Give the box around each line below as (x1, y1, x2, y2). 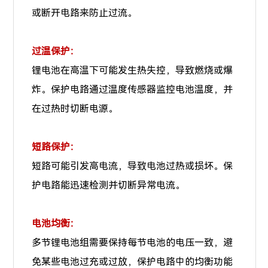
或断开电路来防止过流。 (32, 7, 138, 19)
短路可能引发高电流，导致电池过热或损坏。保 (32, 160, 233, 172)
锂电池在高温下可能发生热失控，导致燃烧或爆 (32, 64, 233, 76)
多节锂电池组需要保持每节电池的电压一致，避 (32, 236, 233, 248)
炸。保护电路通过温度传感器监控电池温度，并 (32, 83, 233, 95)
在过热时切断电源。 (32, 102, 118, 114)
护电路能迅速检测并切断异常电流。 (32, 179, 185, 191)
